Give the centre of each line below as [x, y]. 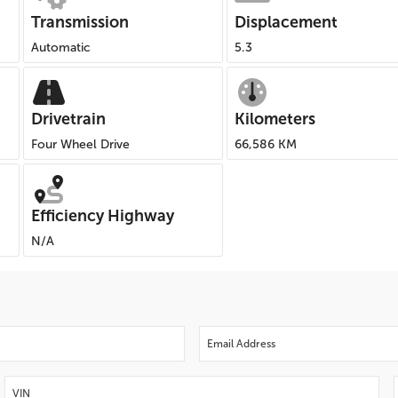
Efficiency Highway [103, 216]
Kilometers [275, 119]
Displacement [286, 22]
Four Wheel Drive [80, 144]
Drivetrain [68, 119]
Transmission [80, 22]
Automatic [61, 48]
